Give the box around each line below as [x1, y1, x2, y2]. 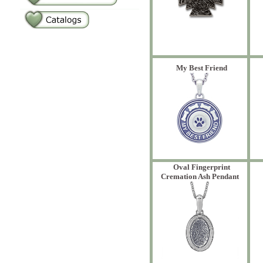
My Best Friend [176, 63, 227, 72]
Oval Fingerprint [173, 163, 230, 171]
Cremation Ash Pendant [161, 172, 239, 181]
